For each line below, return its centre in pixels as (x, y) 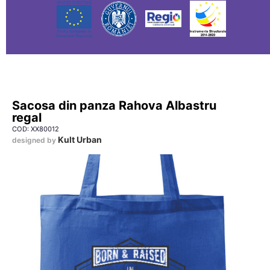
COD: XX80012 (36, 129)
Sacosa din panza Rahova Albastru (114, 105)
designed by (35, 140)
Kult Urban (80, 140)
